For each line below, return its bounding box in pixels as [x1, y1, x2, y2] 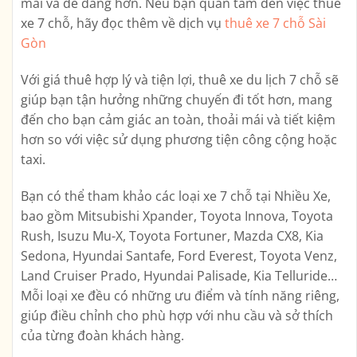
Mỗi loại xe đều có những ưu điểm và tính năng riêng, [21, 286, 339, 304]
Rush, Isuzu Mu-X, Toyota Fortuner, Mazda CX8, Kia [21, 226, 324, 245]
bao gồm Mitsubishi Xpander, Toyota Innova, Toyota [21, 206, 333, 225]
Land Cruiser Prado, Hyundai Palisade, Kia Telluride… [21, 266, 337, 284]
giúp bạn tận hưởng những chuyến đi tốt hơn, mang [21, 91, 332, 109]
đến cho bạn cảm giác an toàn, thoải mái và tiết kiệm [21, 111, 335, 129]
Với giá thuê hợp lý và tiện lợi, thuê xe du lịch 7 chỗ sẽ [21, 71, 339, 89]
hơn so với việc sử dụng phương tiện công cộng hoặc [21, 131, 337, 149]
